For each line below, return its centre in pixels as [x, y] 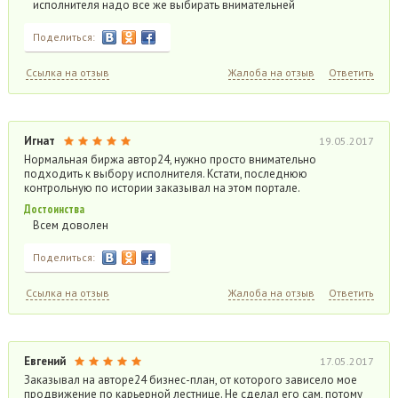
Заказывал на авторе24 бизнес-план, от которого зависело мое [190, 380]
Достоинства [54, 209]
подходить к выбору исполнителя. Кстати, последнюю [165, 174]
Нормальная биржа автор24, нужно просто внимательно [170, 159]
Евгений [44, 361]
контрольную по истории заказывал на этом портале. [162, 188]
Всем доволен [70, 225]
